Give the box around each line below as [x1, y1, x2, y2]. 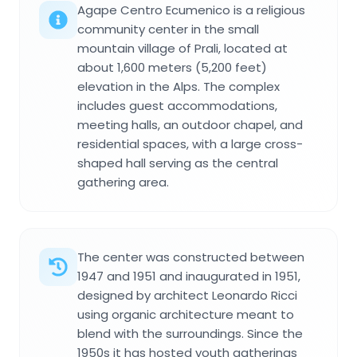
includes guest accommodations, [77, 96, 277, 114]
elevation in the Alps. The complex [77, 77, 280, 95]
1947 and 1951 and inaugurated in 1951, [77, 267, 300, 284]
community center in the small [77, 20, 259, 37]
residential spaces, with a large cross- [77, 135, 303, 152]
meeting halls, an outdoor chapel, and [77, 116, 303, 133]
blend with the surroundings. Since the [77, 324, 303, 342]
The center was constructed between [77, 248, 304, 265]
